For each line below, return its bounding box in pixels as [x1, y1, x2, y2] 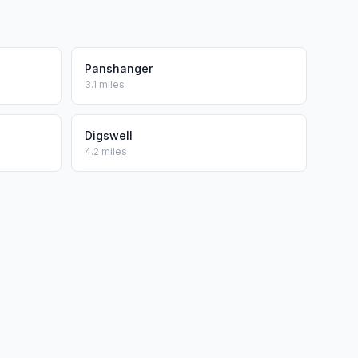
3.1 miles [85, 78, 125, 90]
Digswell [85, 129, 133, 142]
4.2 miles [85, 145, 127, 157]
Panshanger [85, 62, 153, 75]
